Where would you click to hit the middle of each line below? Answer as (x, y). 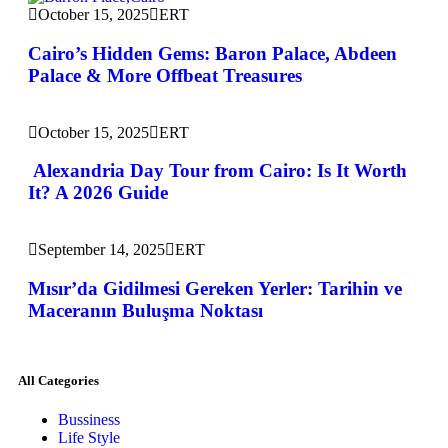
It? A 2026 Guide (98, 193)
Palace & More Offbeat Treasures (165, 75)
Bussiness (89, 419)
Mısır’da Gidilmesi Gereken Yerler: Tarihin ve (215, 288)
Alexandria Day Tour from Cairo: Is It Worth (217, 171)
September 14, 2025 (101, 249)
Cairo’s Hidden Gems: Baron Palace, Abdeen (212, 53)
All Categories (58, 380)
